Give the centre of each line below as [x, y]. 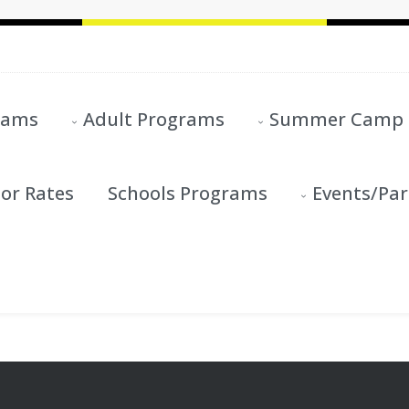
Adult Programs [154, 120]
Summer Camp [336, 120]
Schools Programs [188, 194]
